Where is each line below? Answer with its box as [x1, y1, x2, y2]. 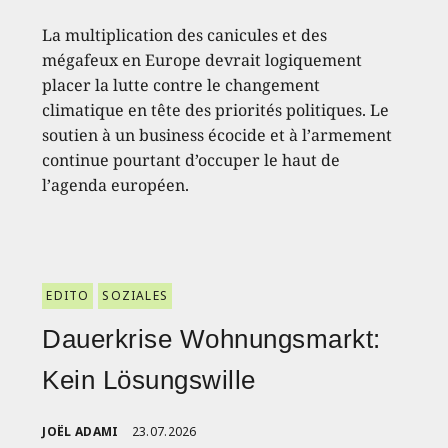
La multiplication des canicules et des [42, 23, 328, 46]
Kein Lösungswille [42, 364, 256, 395]
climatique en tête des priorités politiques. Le [42, 98, 390, 121]
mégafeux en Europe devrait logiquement [42, 48, 363, 71]
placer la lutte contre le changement [42, 73, 321, 96]
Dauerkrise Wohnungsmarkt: [42, 323, 381, 354]
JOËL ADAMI [42, 422, 119, 440]
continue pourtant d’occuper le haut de [42, 148, 341, 171]
